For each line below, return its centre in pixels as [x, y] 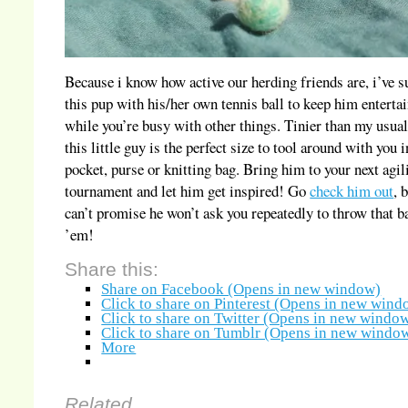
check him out [352, 191]
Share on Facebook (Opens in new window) [241, 290]
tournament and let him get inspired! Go [188, 191]
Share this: [112, 270]
